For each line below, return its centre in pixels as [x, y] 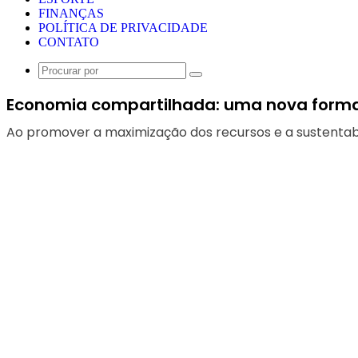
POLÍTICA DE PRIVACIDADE [123, 28]
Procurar [215, 80]
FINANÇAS [71, 13]
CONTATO [69, 42]
